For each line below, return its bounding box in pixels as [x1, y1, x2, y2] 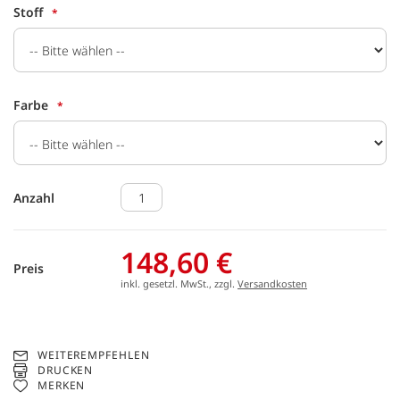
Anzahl [13, 188, 54, 206]
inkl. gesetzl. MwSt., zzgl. [121, 277, 237, 290]
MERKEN [37, 378, 86, 393]
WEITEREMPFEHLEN [37, 347, 150, 362]
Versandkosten [237, 277, 307, 290]
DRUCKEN [37, 362, 94, 378]
